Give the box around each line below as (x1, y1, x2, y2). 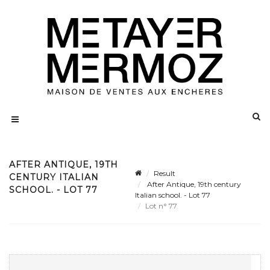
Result (154, 169, 175, 178)
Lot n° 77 (145, 201, 179, 211)
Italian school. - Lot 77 (135, 190, 210, 200)
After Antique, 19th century (145, 180, 241, 189)
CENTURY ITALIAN (9, 172, 99, 183)
